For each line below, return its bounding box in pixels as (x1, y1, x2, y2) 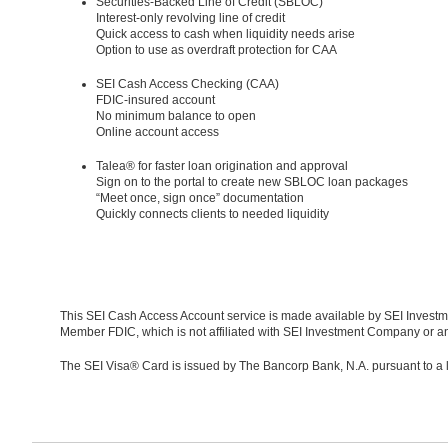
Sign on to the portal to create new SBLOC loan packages (96, 174, 408, 189)
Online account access (96, 124, 222, 139)
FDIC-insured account (96, 92, 215, 107)
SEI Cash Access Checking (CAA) (96, 76, 279, 91)
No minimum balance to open (96, 108, 256, 123)
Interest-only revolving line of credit (96, 10, 285, 25)
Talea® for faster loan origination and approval (96, 158, 348, 173)
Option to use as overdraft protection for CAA (96, 42, 337, 57)
